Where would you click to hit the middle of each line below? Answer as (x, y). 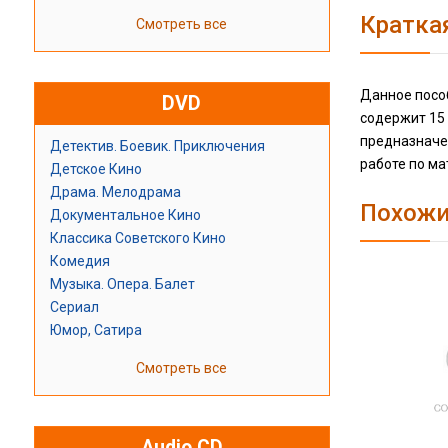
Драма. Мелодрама (115, 192)
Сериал (74, 307)
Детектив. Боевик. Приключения (157, 146)
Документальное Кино (125, 215)
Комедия (79, 261)
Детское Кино (95, 169)
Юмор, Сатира (95, 330)
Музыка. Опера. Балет (122, 284)
